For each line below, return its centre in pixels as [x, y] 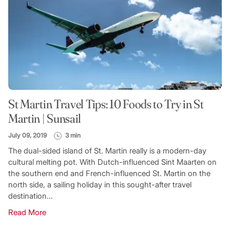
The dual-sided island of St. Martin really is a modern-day [107, 151]
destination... [30, 196]
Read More [27, 213]
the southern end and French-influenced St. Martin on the [109, 174]
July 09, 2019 [27, 136]
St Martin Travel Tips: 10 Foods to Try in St [106, 104]
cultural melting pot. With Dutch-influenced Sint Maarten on [112, 162]
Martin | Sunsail [45, 119]
